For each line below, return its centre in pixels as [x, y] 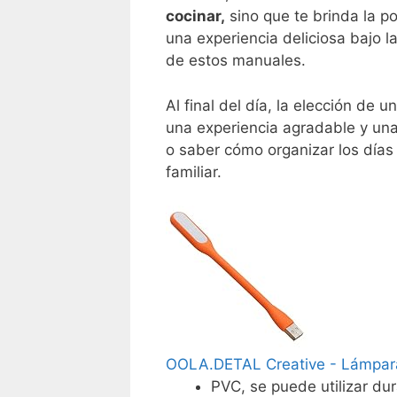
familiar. [194, 171]
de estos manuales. [236, 60]
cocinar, [195, 16]
